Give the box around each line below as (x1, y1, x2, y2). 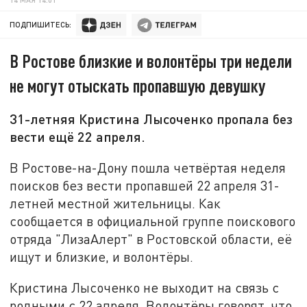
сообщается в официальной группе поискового (10, 212, 296, 229)
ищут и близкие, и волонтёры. (10, 248, 194, 265)
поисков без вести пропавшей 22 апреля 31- (10, 177, 280, 193)
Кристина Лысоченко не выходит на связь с (10, 280, 280, 296)
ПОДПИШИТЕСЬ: (10, 20, 72, 29)
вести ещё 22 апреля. (10, 128, 146, 145)
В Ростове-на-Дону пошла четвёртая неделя (10, 159, 286, 175)
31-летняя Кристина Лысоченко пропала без (10, 110, 293, 127)
